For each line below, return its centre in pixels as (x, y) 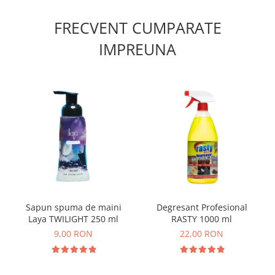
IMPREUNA (137, 49)
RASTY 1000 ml (202, 219)
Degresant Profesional (202, 207)
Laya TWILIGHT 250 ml (73, 219)
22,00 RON (202, 234)
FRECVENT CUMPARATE (137, 28)
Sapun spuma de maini (73, 207)
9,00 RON (73, 234)
